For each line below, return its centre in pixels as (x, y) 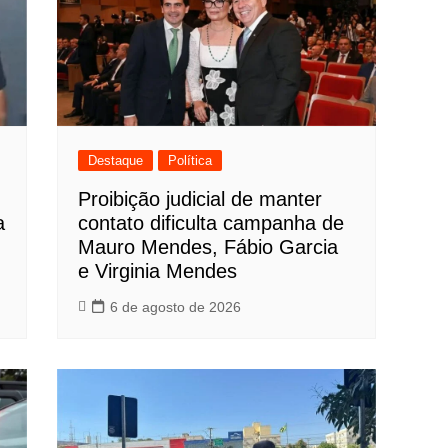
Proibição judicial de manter (200, 199)
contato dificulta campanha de (211, 223)
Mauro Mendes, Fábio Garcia (208, 247)
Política (190, 161)
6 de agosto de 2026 (176, 307)
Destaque (116, 161)
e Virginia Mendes (158, 271)
